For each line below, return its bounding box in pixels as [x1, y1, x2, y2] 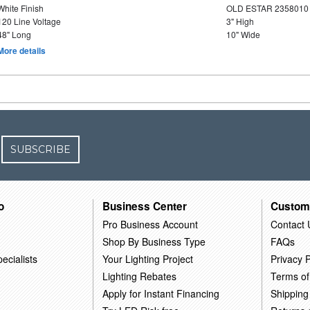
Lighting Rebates [102, 268, 177, 283]
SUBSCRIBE [10, 143, 71, 156]
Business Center [102, 198, 188, 214]
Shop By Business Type [102, 234, 206, 248]
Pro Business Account [102, 217, 199, 231]
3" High [226, 15, 254, 27]
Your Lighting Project [102, 251, 194, 266]
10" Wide [226, 28, 260, 40]
